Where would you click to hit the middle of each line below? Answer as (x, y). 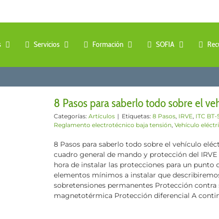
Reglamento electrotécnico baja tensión (113, 125)
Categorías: (71, 116)
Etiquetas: (137, 116)
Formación (108, 44)
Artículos (102, 116)
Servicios (47, 44)
